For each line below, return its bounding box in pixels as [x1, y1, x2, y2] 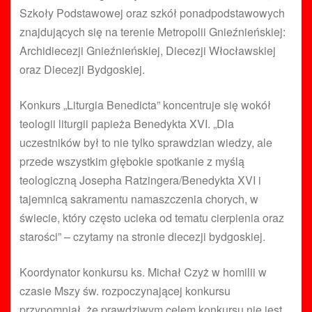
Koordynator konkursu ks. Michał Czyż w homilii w [19, 263, 267, 280]
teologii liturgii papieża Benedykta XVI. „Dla [19, 115, 234, 132]
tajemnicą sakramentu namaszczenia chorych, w [19, 190, 258, 207]
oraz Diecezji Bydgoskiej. [19, 61, 145, 77]
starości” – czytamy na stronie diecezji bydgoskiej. [19, 228, 265, 244]
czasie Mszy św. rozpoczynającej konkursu [19, 282, 231, 299]
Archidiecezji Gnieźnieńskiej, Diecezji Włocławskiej [19, 42, 276, 58]
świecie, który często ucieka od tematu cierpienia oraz [19, 209, 284, 226]
